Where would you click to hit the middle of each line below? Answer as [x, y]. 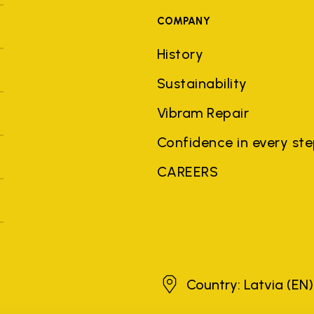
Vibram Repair [203, 113]
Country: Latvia [236, 285]
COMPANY [184, 21]
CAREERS [187, 172]
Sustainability [202, 83]
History [180, 54]
